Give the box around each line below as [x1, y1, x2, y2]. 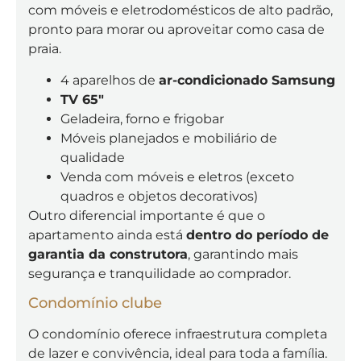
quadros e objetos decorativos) [60, 188, 258, 204]
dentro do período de [186, 226, 329, 243]
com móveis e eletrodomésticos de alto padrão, [28, 2, 333, 19]
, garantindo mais [188, 246, 298, 262]
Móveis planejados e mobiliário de [60, 130, 277, 146]
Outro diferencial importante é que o [28, 207, 265, 223]
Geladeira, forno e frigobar [60, 110, 224, 127]
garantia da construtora [28, 246, 188, 262]
